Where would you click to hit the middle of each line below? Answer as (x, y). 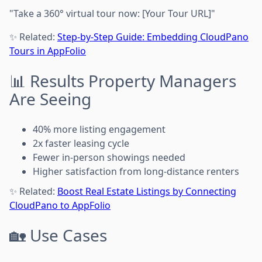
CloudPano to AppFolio (60, 205)
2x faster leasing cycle (81, 143)
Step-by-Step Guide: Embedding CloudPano (153, 37)
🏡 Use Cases (58, 235)
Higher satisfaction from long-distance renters (136, 171)
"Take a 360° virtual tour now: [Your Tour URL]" (112, 13)
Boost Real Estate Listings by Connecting (147, 191)
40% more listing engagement (99, 129)
